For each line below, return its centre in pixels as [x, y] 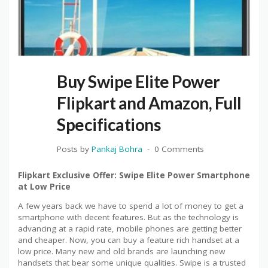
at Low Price [44, 186]
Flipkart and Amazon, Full [149, 103]
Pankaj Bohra [117, 149]
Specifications [109, 124]
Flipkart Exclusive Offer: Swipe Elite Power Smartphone [134, 175]
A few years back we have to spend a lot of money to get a [131, 206]
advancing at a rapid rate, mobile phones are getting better [130, 229]
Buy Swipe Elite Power [138, 81]
